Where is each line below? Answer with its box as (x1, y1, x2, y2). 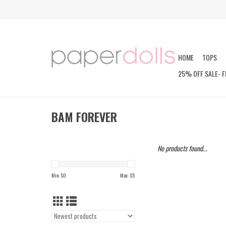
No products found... (157, 143, 207, 153)
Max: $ (120, 172, 132, 179)
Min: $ (51, 172, 63, 179)
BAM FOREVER (51, 108, 117, 126)
